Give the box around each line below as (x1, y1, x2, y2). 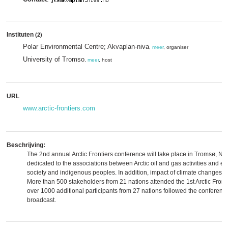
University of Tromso (23, 55, 84, 63)
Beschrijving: (7, 141, 45, 149)
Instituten (7, 31, 35, 38)
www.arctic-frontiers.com (23, 104, 95, 112)
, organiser (163, 44, 188, 50)
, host (99, 57, 112, 63)
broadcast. (27, 196, 56, 204)
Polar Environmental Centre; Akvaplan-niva (23, 43, 149, 50)
